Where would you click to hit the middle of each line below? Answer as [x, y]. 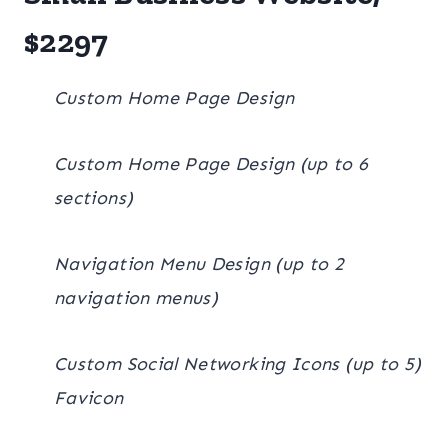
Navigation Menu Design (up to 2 [199, 263]
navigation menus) [136, 297]
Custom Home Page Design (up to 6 [211, 163]
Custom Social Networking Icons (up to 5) [238, 363]
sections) [94, 197]
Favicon [89, 397]
